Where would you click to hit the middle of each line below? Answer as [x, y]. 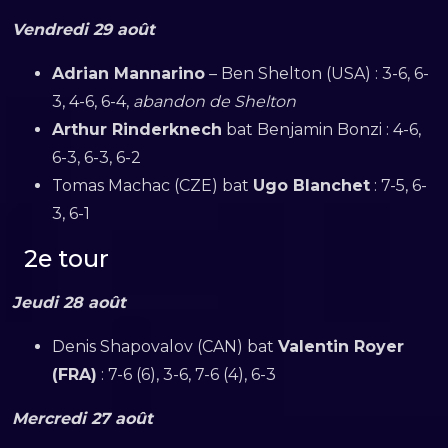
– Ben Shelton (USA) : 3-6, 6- [317, 73]
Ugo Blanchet [311, 185]
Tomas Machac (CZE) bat [152, 185]
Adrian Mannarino [128, 73]
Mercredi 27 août [82, 418]
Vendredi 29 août [83, 29]
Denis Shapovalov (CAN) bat [165, 346]
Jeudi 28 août [69, 302]
